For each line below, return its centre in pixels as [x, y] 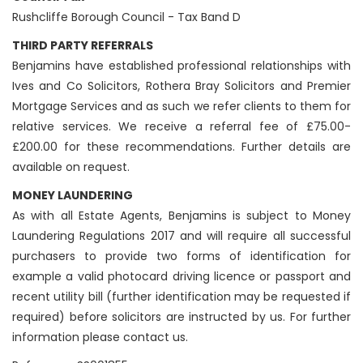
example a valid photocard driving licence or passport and [181, 277]
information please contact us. [100, 337]
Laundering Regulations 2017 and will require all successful [181, 236]
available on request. [71, 167]
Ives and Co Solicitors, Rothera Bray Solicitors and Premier [181, 86]
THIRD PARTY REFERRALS [83, 46]
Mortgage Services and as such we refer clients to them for [181, 107]
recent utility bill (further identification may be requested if [181, 297]
